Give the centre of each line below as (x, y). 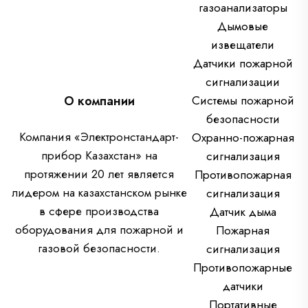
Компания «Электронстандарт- (99, 136)
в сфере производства (99, 211)
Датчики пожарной (243, 64)
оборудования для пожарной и (99, 229)
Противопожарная (243, 175)
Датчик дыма (243, 212)
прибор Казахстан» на (99, 155)
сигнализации (243, 82)
